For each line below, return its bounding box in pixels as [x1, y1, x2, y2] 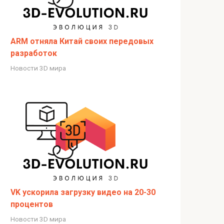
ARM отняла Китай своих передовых [10, 36, 153, 46]
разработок [10, 48, 57, 58]
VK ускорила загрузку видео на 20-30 [10, 187, 155, 197]
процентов [10, 199, 53, 209]
